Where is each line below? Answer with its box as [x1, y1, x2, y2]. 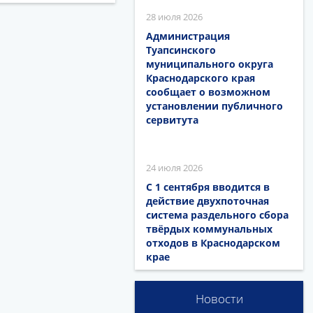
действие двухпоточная [146, 194, 270, 208]
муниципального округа [146, 57, 274, 71]
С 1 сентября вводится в [146, 180, 270, 194]
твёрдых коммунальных [146, 222, 273, 235]
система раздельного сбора [146, 208, 289, 221]
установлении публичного [146, 99, 284, 112]
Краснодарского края [146, 71, 256, 85]
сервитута [146, 113, 199, 126]
